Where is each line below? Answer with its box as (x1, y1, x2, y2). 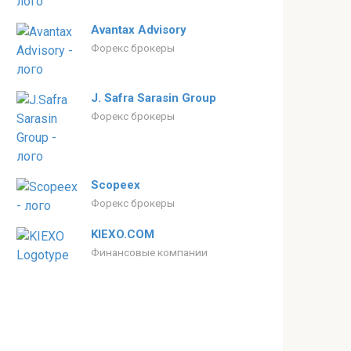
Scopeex (91, 178, 140, 192)
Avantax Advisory (91, 23, 186, 37)
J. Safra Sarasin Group (91, 91, 216, 105)
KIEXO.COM (91, 227, 154, 241)
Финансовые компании (91, 246, 208, 259)
